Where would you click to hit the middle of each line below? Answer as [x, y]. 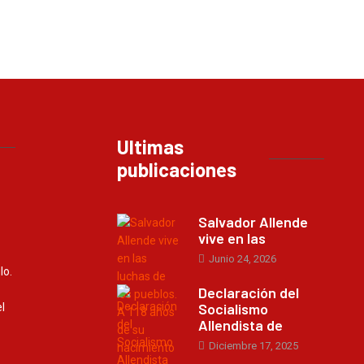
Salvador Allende [253, 222]
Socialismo [233, 309]
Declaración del [249, 292]
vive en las [232, 238]
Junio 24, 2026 [241, 259]
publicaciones [177, 169]
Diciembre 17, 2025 [252, 346]
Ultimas [150, 147]
